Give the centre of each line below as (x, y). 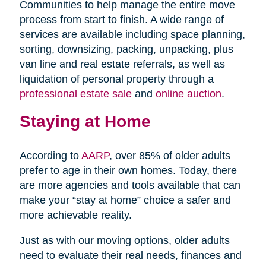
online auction (188, 94)
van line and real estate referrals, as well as (122, 64)
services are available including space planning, (132, 34)
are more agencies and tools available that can (130, 185)
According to (50, 155)
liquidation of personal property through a (116, 79)
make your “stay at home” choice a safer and (125, 200)
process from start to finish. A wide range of (121, 19)
